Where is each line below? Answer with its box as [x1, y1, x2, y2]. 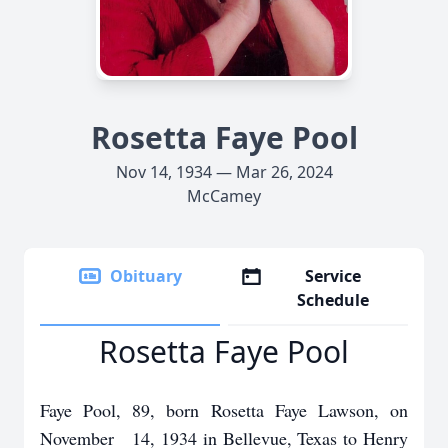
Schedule [297, 289, 370, 311]
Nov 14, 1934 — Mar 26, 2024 [115, 161, 333, 183]
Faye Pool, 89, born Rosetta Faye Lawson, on [40, 398, 408, 422]
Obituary [110, 265, 182, 287]
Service [305, 265, 362, 287]
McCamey [187, 185, 261, 207]
